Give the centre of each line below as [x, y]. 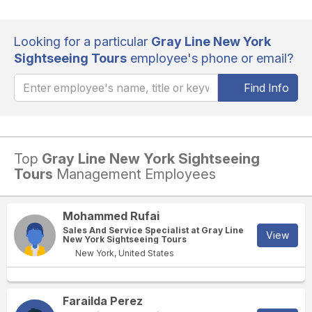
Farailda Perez [103, 301]
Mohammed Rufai [111, 216]
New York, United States [124, 253]
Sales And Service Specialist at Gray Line [153, 230]
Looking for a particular [83, 41]
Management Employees [134, 174]
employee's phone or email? [210, 58]
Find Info [266, 88]
